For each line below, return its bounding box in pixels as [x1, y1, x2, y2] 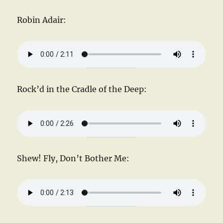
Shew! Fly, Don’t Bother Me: [17, 153, 130, 163]
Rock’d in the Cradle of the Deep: [17, 84, 147, 94]
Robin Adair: [17, 14, 67, 25]
